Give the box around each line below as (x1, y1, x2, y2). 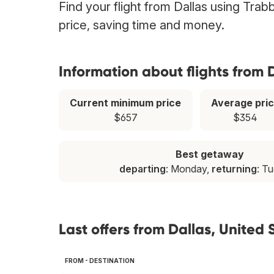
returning (212, 163, 257, 176)
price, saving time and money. (59, 18, 224, 33)
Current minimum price (70, 97, 182, 109)
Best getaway (176, 148, 245, 161)
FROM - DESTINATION (65, 257, 135, 265)
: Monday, (166, 163, 212, 176)
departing (119, 163, 166, 176)
